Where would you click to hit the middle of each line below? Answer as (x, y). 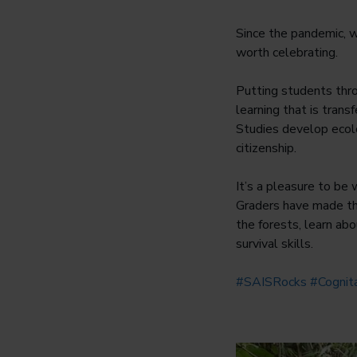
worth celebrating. (287, 53)
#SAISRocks (271, 282)
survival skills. (275, 244)
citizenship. (266, 149)
